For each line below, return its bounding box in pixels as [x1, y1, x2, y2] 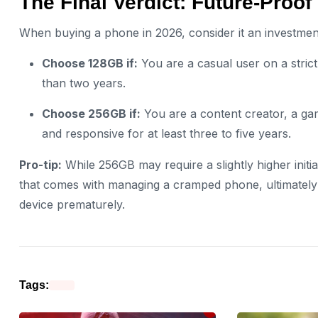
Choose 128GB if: [42, 55, 138, 70]
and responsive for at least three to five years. [42, 126, 291, 141]
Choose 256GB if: [42, 106, 141, 121]
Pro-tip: [19, 157, 62, 172]
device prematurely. [19, 197, 125, 212]
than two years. [42, 75, 126, 90]
